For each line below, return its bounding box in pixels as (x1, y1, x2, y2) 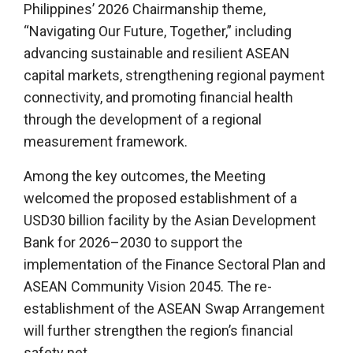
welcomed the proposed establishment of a (24, 189, 297, 206)
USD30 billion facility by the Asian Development (24, 211, 316, 229)
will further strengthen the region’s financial (24, 321, 293, 339)
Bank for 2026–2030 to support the (24, 233, 243, 251)
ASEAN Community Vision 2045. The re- (24, 277, 272, 295)
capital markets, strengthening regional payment (24, 66, 325, 84)
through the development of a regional (24, 110, 262, 128)
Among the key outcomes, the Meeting (24, 167, 266, 184)
